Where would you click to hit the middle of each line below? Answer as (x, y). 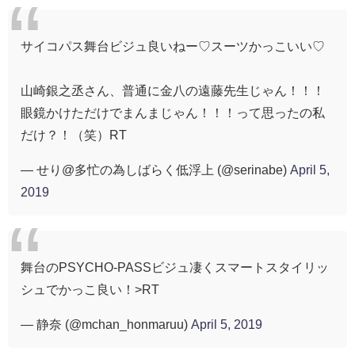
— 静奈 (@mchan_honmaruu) (106, 324)
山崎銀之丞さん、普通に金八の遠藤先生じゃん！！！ (173, 91)
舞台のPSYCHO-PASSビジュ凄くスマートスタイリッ (175, 267)
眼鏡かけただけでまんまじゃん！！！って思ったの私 (173, 113)
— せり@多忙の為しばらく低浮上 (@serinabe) (155, 170)
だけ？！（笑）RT (74, 135)
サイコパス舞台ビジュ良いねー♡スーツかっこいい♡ (173, 46)
